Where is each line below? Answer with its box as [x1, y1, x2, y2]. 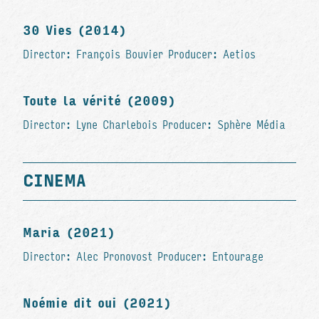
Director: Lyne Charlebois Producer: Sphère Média [23, 117, 286, 132]
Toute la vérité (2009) [23, 93, 175, 109]
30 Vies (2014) [23, 22, 126, 38]
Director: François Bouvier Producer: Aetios [23, 47, 256, 61]
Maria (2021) [23, 224, 115, 241]
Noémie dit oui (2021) [23, 295, 171, 311]
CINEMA [23, 170, 86, 192]
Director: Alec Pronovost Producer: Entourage [23, 249, 263, 263]
